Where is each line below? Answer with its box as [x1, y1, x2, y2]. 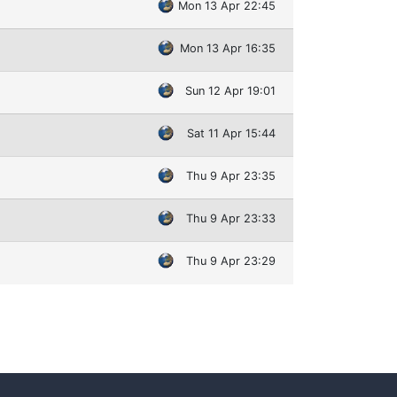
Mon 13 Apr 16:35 [180, 41, 276, 55]
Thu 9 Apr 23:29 [186, 253, 276, 268]
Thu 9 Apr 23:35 [186, 168, 276, 183]
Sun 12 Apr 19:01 [185, 83, 276, 97]
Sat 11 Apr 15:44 [187, 126, 276, 140]
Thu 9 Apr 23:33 [186, 211, 276, 225]
